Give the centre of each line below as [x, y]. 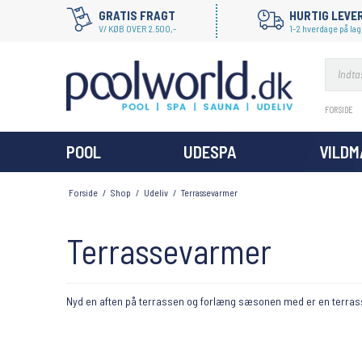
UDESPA [210, 152]
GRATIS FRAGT [137, 15]
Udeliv [156, 192]
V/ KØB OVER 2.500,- [137, 28]
